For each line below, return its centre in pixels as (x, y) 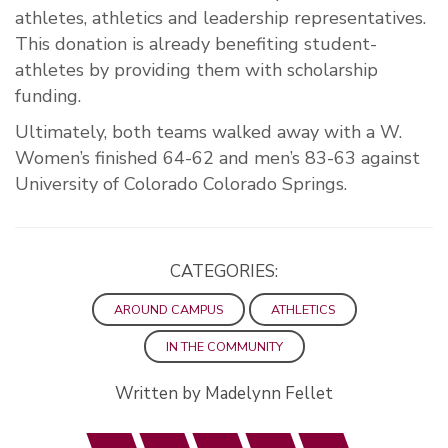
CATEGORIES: (224, 272)
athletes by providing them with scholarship (196, 70)
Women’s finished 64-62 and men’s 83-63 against (217, 158)
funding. (48, 96)
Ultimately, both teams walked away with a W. (208, 132)
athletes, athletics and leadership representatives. (220, 18)
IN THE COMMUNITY (224, 347)
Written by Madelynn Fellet (224, 394)
